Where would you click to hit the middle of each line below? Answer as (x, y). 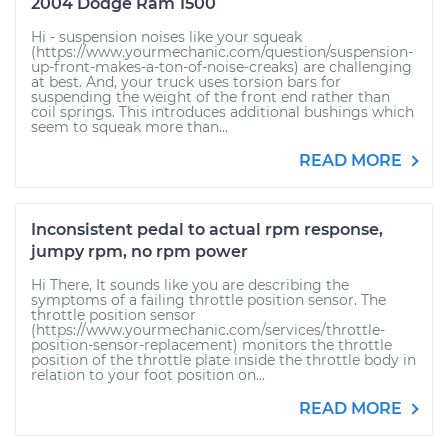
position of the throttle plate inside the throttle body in (223, 360)
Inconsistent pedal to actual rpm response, (207, 229)
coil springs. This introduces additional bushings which (222, 112)
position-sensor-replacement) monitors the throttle (211, 345)
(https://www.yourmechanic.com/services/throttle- (208, 330)
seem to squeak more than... (129, 127)
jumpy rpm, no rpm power (139, 251)
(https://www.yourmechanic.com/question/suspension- (222, 52)
